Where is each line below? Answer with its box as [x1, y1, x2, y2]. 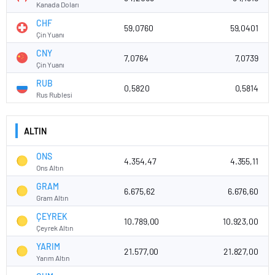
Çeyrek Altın [36, 223, 73, 232]
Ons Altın [36, 163, 63, 172]
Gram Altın [36, 193, 68, 202]
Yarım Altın [36, 253, 69, 262]
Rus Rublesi [36, 90, 72, 99]
